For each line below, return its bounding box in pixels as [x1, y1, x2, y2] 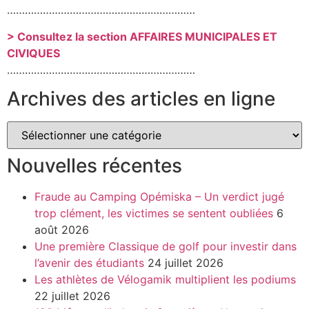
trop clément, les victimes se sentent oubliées [34, 206, 273, 220]
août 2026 [34, 222, 89, 237]
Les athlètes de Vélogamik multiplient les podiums [34, 272, 296, 286]
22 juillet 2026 [34, 288, 110, 303]
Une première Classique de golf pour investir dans [34, 239, 297, 253]
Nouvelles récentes [7, 153, 182, 177]
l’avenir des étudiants [34, 255, 144, 270]
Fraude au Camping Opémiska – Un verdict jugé [34, 189, 284, 203]
